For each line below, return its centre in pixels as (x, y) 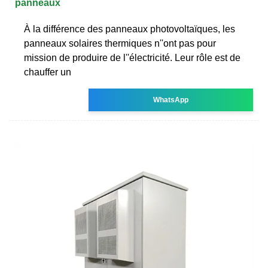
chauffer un (48, 72)
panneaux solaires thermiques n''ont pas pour (120, 43)
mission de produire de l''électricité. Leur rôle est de (132, 57)
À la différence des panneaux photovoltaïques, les (130, 29)
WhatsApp (171, 100)
